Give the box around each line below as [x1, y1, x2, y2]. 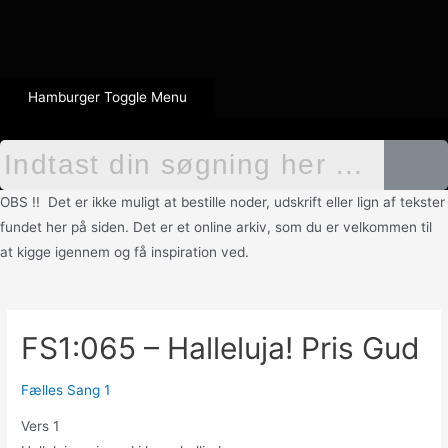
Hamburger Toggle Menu [28, 89, 187, 106]
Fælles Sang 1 [21, 382, 111, 399]
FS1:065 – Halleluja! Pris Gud [21, 330, 421, 367]
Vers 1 [21, 418, 60, 435]
